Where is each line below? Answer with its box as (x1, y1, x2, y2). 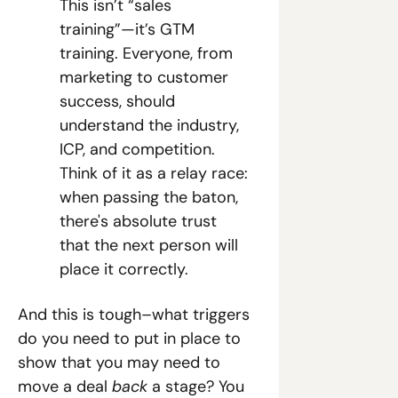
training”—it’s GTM (60, 19, 195, 40)
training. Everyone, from (60, 43, 233, 64)
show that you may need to (18, 352, 220, 373)
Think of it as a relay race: (60, 163, 248, 184)
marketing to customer (60, 67, 228, 88)
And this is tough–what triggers (18, 304, 250, 325)
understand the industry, (60, 115, 239, 136)
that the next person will (60, 235, 238, 256)
